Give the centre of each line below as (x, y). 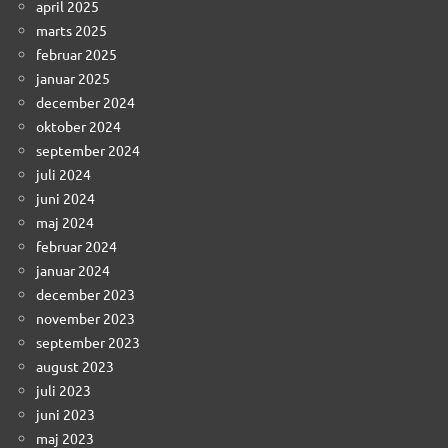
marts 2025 (71, 29)
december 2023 (85, 293)
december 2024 (85, 101)
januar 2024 (73, 269)
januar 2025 (73, 77)
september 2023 (88, 341)
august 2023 (75, 365)
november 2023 (85, 317)
